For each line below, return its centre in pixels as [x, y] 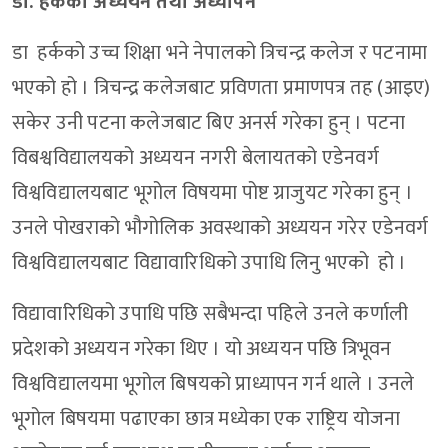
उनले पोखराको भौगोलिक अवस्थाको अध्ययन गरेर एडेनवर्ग [220, 228]
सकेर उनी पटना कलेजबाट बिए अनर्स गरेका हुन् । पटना [209, 123]
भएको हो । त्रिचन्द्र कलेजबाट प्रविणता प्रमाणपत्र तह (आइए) [223, 88]
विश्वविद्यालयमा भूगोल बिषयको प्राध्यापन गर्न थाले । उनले [213, 384]
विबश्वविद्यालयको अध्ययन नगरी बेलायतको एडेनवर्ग [195, 158]
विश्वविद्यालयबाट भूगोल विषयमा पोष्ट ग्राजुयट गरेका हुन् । [212, 193]
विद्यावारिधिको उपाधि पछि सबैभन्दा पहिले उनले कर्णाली [210, 314]
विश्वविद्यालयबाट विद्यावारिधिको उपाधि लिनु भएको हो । [211, 263]
